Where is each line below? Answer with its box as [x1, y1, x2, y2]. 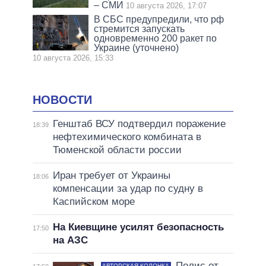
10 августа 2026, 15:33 [33, 53, 113, 62]
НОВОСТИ [33, 93, 92, 106]
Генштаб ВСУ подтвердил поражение [52, 118, 226, 130]
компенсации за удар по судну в [52, 183, 203, 195]
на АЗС [52, 235, 88, 246]
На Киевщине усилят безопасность [52, 221, 224, 233]
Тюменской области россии [52, 144, 182, 156]
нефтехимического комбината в [52, 131, 201, 143]
